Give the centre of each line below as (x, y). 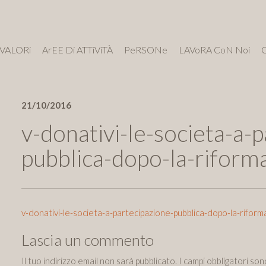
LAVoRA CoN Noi (214, 50)
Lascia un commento (88, 240)
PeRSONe (146, 50)
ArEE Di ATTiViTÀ (77, 50)
